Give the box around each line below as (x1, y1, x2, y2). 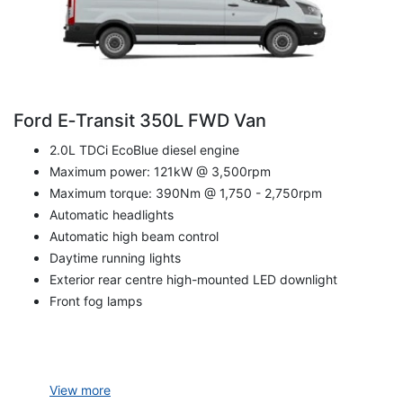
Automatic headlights (49, 207, 174, 223)
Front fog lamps (49, 293, 142, 309)
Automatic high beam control (49, 228, 219, 245)
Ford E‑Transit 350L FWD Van (13, 110, 266, 132)
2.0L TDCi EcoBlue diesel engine (49, 142, 239, 158)
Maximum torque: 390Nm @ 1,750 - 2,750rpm (49, 185, 322, 201)
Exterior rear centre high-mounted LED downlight (49, 272, 337, 288)
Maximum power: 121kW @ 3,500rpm (49, 164, 271, 180)
